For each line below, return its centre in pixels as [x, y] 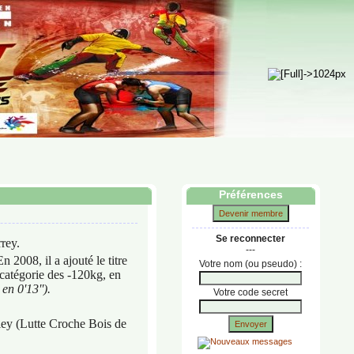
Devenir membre [250, 213]
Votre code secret [250, 292]
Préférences [250, 194]
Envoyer [250, 324]
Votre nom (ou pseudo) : [250, 264]
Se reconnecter [250, 239]
